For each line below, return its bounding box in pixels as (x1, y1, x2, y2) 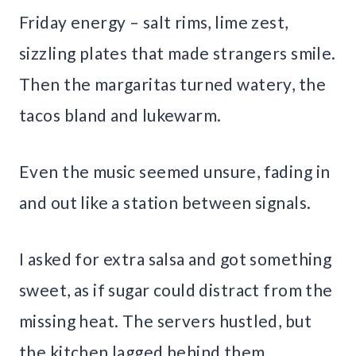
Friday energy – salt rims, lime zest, (19, 11, 288, 32)
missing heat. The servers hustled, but (19, 310, 311, 331)
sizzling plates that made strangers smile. (19, 42, 336, 63)
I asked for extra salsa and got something (19, 248, 332, 269)
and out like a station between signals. (19, 192, 311, 212)
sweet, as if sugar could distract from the (19, 279, 333, 300)
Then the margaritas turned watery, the (19, 73, 326, 94)
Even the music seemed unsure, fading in (19, 161, 331, 181)
